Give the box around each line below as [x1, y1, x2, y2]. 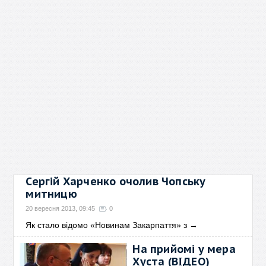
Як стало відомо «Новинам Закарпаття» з [26, 220, 188, 230]
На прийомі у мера [132, 242, 236, 256]
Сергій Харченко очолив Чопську [26, 175, 206, 188]
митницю [26, 187, 77, 201]
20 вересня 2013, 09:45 [26, 205, 96, 212]
